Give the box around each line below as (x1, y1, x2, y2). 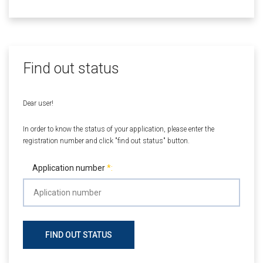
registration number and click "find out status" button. (23, 137, 190, 146)
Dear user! (23, 99, 53, 108)
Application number (32, 163, 107, 173)
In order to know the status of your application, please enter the (23, 125, 214, 134)
